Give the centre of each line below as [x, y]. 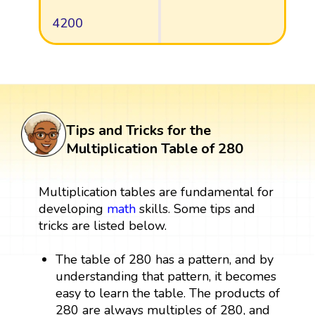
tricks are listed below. [102, 226]
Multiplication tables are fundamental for [156, 192]
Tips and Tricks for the [139, 131]
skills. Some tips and [195, 209]
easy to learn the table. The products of [168, 294]
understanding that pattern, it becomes [166, 277]
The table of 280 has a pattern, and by [165, 260]
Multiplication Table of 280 [155, 149]
